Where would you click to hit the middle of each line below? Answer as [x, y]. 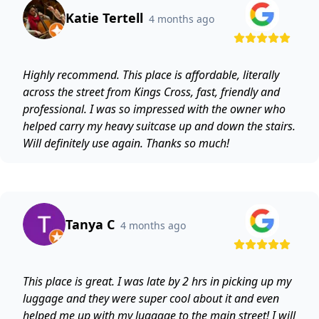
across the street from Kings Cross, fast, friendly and [151, 92]
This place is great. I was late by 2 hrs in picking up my [157, 281]
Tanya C [90, 224]
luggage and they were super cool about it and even [151, 298]
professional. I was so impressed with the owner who [154, 109]
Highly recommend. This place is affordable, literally [151, 75]
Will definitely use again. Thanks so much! [126, 143]
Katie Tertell [104, 18]
